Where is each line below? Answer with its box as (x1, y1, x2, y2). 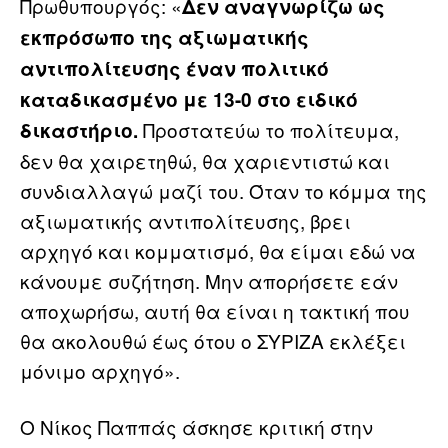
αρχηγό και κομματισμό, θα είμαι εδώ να (20, 236, 416, 264)
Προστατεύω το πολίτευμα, (138, 115, 399, 143)
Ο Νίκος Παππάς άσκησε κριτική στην (20, 412, 373, 440)
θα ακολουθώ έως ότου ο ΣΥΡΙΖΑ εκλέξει (20, 326, 406, 354)
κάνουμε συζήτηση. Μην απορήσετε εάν (20, 266, 398, 294)
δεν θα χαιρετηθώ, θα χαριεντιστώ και (20, 146, 390, 174)
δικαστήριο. (20, 116, 138, 144)
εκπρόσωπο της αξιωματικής (20, 23, 309, 51)
